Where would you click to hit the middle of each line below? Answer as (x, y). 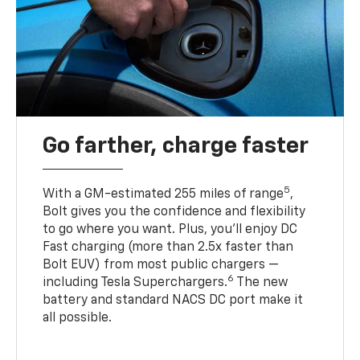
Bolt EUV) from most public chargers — (161, 266)
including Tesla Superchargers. (135, 283)
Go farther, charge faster (176, 147)
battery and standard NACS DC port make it (173, 301)
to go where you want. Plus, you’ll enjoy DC (170, 230)
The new (261, 283)
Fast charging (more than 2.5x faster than (168, 248)
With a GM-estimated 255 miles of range (164, 195)
